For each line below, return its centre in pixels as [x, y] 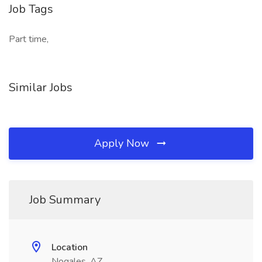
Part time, [29, 39]
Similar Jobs [41, 87]
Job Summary [65, 200]
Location [70, 247]
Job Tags [31, 9]
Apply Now [123, 143]
